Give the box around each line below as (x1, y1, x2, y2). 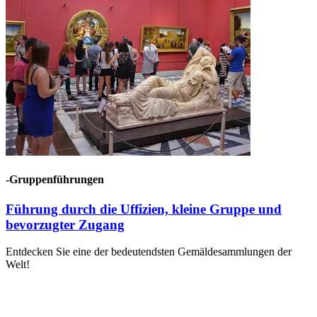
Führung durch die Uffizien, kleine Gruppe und (6, 201, 282, 217)
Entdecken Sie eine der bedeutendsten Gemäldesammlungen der (6, 246, 292, 258)
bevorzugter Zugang (6, 217, 125, 232)
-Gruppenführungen (6, 173, 104, 186)
